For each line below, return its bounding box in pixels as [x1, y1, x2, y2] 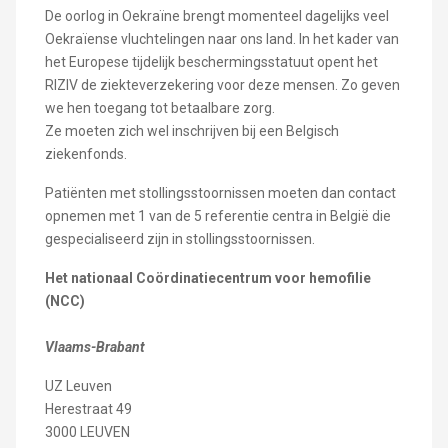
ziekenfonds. [44, 145, 127, 162]
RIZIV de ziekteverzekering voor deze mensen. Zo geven [44, 76, 400, 93]
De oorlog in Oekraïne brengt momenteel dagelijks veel [44, 7, 389, 24]
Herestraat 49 [44, 400, 132, 417]
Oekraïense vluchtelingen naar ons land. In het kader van [44, 30, 399, 47]
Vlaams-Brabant [44, 338, 145, 355]
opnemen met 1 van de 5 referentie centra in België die [44, 207, 391, 224]
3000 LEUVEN [44, 423, 130, 440]
